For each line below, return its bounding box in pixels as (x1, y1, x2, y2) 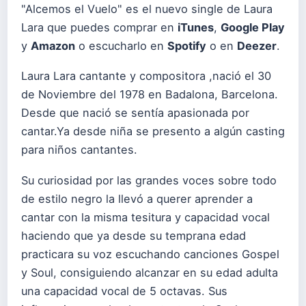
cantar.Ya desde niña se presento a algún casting (21, 124, 285, 139)
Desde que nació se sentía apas (21, 106, 193, 120)
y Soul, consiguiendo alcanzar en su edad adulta (21, 265, 278, 279)
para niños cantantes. (21, 143, 137, 157)
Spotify (167, 39, 206, 53)
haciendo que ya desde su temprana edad (21, 228, 246, 242)
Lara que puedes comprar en (21, 20, 178, 35)
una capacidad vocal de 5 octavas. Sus (21, 283, 227, 298)
